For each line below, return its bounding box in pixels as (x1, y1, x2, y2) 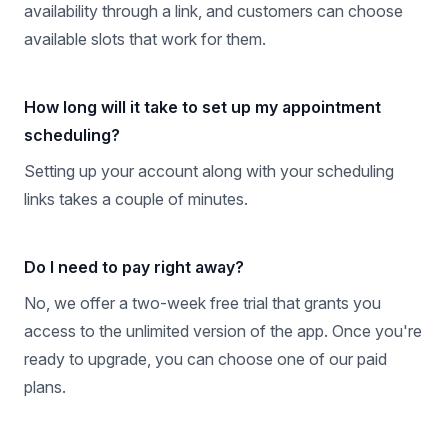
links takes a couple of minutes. (24, 189, 248, 210)
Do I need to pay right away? (24, 257, 244, 278)
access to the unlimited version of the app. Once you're (24, 321, 422, 342)
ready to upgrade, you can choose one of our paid (24, 349, 387, 370)
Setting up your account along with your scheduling (24, 161, 394, 182)
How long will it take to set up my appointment (24, 97, 381, 118)
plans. (24, 377, 66, 398)
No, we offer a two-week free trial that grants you (24, 293, 381, 314)
